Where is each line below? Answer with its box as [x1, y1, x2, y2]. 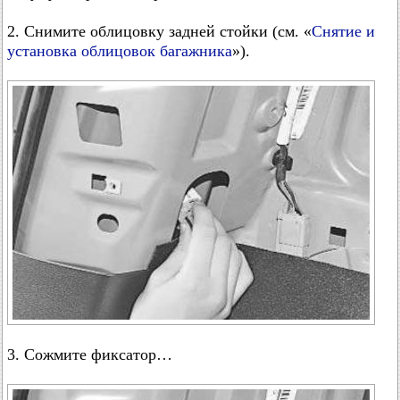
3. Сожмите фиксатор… [7, 346, 172, 363]
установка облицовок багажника [7, 42, 232, 60]
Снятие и [312, 22, 375, 40]
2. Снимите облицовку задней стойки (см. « [7, 22, 312, 40]
